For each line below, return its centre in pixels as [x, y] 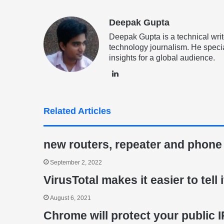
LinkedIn [134, 73]
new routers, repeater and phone [133, 144]
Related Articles [77, 111]
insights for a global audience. [162, 58]
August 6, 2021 [70, 198]
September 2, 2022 [76, 162]
